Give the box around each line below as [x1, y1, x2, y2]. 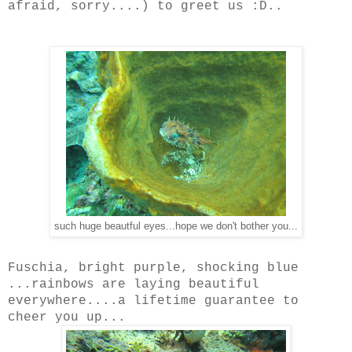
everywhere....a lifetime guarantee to [8, 293, 299, 308]
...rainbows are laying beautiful [8, 277, 259, 291]
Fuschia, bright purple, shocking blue [8, 260, 299, 275]
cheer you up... [8, 310, 126, 324]
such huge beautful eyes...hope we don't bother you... [54, 221, 298, 233]
